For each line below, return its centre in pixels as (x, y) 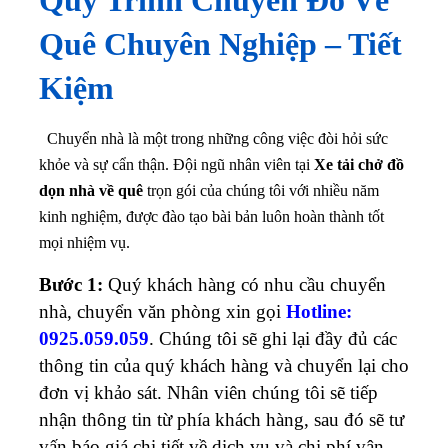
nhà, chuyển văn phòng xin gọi (162, 311)
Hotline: (319, 311)
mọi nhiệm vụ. (84, 242)
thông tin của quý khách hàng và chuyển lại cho (224, 365)
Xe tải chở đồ (359, 164)
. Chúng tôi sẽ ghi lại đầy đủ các (273, 338)
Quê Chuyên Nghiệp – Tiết (220, 43)
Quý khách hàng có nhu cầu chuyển (244, 284)
